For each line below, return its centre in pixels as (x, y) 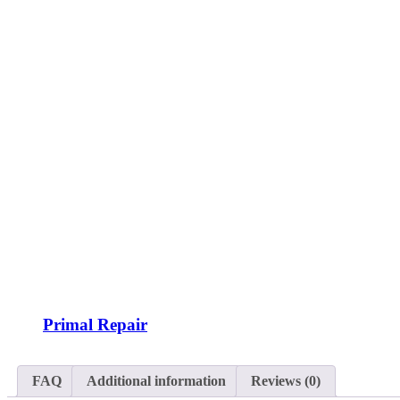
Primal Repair (95, 324)
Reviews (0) (286, 381)
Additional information (156, 381)
